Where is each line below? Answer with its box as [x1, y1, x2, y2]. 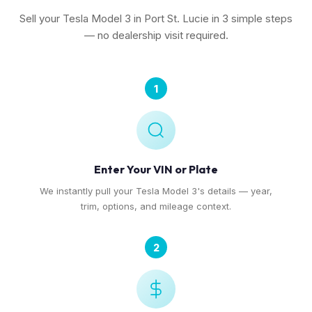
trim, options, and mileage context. [81, 201, 231, 212]
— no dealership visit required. [84, 29, 228, 42]
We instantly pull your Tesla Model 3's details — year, [40, 185, 272, 196]
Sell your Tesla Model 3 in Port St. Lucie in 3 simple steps [19, 12, 292, 25]
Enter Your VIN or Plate [94, 162, 218, 176]
